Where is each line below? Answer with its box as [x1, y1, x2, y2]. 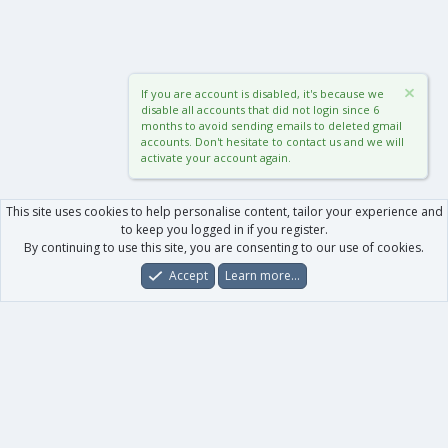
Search [387, 280, 419, 294]
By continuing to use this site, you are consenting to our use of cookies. [24, 239, 424, 256]
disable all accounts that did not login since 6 [141, 102, 379, 117]
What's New [106, 280, 162, 294]
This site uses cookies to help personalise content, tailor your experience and [5, 203, 443, 220]
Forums [24, 280, 66, 294]
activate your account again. [141, 150, 291, 165]
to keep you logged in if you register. [120, 221, 328, 238]
